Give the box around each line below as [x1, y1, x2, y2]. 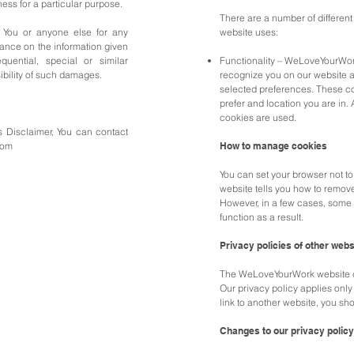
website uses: [220, 26, 278, 38]
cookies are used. [220, 111, 296, 123]
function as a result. [220, 211, 303, 223]
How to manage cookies [220, 140, 327, 152]
